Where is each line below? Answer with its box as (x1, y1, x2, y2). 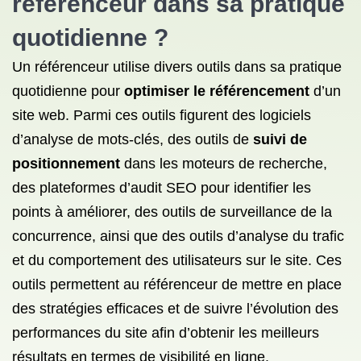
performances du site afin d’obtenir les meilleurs (12, 325, 319, 341)
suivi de (253, 131, 307, 147)
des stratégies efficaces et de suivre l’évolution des (12, 301, 338, 317)
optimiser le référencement (124, 83, 309, 99)
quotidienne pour (12, 83, 124, 99)
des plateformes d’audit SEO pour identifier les (12, 180, 311, 196)
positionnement (12, 156, 120, 172)
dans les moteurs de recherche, (120, 156, 327, 172)
